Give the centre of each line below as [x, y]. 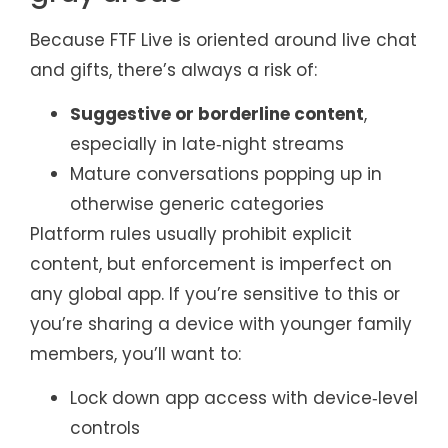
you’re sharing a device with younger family [221, 324]
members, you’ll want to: [135, 354]
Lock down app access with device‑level [244, 398]
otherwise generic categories [197, 204]
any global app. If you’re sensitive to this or [215, 294]
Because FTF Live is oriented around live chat [223, 39]
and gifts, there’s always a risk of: [173, 69]
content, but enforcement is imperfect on [211, 264]
